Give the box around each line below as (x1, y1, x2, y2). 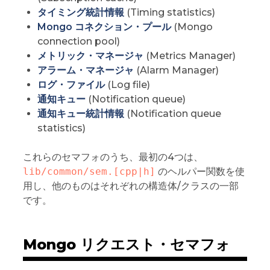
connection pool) (37, 36, 120, 48)
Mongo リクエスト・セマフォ (22, 236, 230, 254)
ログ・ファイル (37, 79, 105, 91)
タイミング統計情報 (37, 7, 124, 19)
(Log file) (104, 79, 150, 91)
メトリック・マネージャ (37, 50, 143, 62)
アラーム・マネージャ (37, 64, 134, 77)
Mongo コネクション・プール (37, 21, 171, 33)
